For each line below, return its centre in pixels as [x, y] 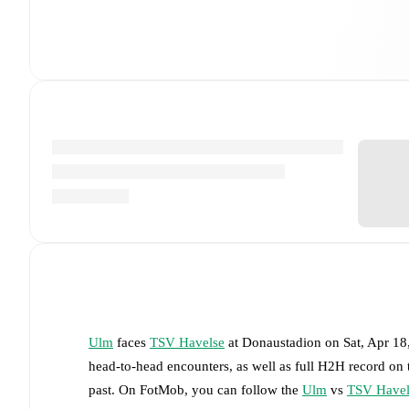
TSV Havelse [187, 342]
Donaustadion [282, 342]
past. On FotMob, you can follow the [195, 389]
